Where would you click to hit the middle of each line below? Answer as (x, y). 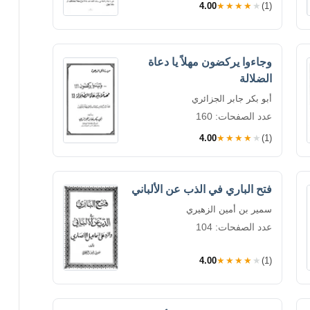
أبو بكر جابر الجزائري (232, 98)
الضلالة (256, 78)
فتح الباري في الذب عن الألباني (202, 189)
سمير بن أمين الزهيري (229, 209)
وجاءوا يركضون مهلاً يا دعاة (210, 62)
